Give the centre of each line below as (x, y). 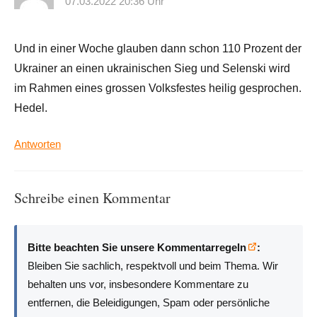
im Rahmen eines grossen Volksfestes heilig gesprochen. (158, 88)
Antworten (38, 144)
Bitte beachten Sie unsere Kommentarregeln (137, 247)
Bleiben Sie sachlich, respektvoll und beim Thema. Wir (153, 265)
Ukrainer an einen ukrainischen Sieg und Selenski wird (152, 69)
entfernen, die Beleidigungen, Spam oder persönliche (149, 302)
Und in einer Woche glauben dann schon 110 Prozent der (158, 49)
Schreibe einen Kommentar (92, 198)
